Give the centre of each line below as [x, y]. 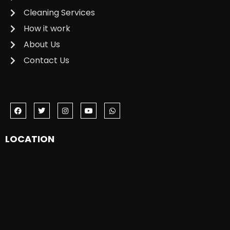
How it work [47, 29]
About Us [42, 45]
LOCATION [30, 139]
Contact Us [46, 61]
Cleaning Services [59, 13]
